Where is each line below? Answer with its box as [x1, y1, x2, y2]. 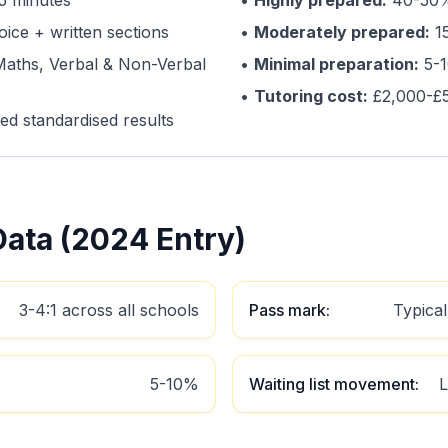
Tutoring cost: [254, 86, 368, 106]
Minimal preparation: [254, 54, 419, 74]
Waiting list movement [249, 374, 415, 394]
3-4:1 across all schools [19, 300, 199, 320]
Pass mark [249, 300, 326, 320]
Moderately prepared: [254, 22, 430, 42]
